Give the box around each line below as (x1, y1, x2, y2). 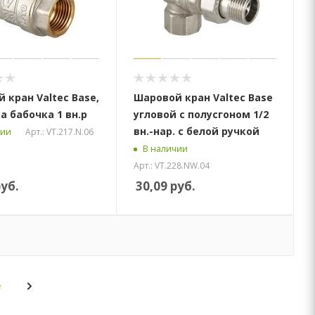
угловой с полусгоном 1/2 (134, 107, 269, 121)
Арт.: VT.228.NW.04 (134, 159, 210, 172)
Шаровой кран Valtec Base (134, 90, 274, 104)
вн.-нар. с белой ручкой (134, 124, 260, 138)
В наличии (143, 143, 188, 155)
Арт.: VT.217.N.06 (25, 125, 94, 138)
